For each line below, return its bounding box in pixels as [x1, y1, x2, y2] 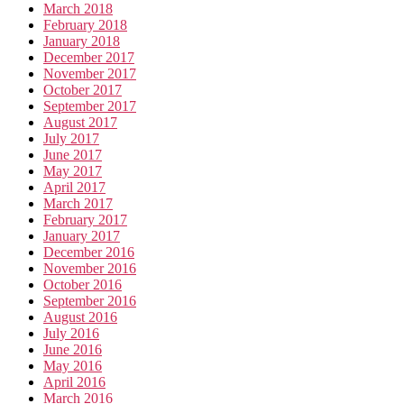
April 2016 [43, 373, 106, 390]
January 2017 [43, 227, 120, 243]
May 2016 [43, 357, 102, 373]
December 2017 [43, 49, 134, 65]
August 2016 [43, 308, 117, 325]
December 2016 [43, 243, 134, 260]
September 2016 [43, 292, 136, 308]
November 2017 [43, 65, 136, 81]
